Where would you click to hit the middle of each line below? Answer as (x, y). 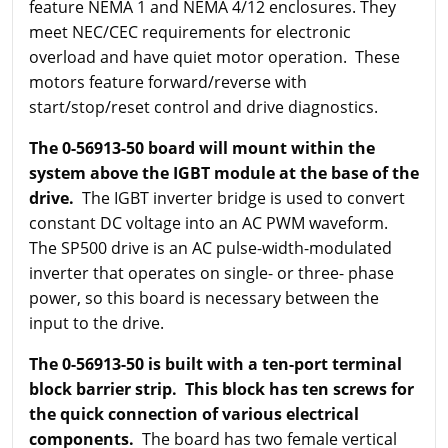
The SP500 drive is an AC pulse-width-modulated (210, 247)
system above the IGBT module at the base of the (224, 172)
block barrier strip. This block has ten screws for (221, 388)
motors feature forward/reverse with (168, 81)
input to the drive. (96, 322)
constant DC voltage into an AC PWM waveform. (208, 222)
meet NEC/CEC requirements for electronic (190, 31)
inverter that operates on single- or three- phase (211, 272)
